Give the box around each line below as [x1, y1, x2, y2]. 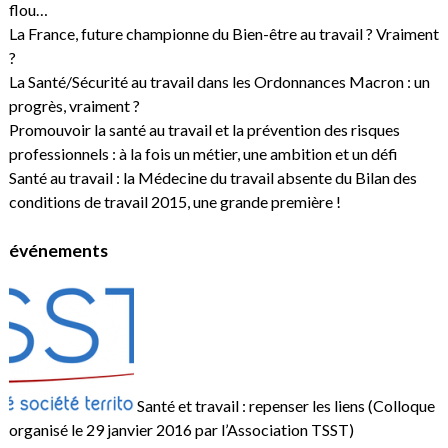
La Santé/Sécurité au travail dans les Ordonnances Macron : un [8, 72, 430, 92]
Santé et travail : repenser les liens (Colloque [133, 396, 435, 416]
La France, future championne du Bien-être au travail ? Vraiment [8, 24, 439, 44]
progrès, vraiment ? [8, 96, 140, 116]
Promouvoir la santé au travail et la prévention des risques [8, 120, 400, 140]
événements [8, 239, 108, 261]
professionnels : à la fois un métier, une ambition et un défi [8, 144, 398, 164]
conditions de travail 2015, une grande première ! [8, 192, 341, 212]
